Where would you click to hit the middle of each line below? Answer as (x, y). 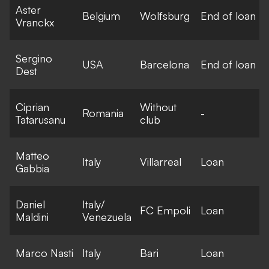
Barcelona (165, 64)
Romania (103, 113)
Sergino (34, 58)
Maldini (32, 216)
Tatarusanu (41, 119)
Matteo (32, 155)
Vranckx (35, 22)
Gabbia (32, 168)
